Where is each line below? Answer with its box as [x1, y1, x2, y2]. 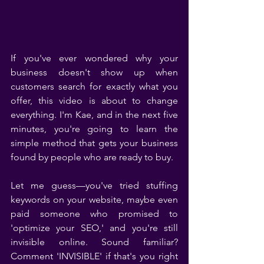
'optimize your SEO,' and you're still [11, 222, 178, 233]
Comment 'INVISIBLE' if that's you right [11, 250, 178, 262]
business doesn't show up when [11, 66, 178, 78]
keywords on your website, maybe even [11, 193, 178, 205]
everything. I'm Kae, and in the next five [11, 108, 178, 120]
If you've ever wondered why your [11, 52, 178, 64]
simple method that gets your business [11, 137, 178, 148]
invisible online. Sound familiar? [11, 236, 178, 247]
